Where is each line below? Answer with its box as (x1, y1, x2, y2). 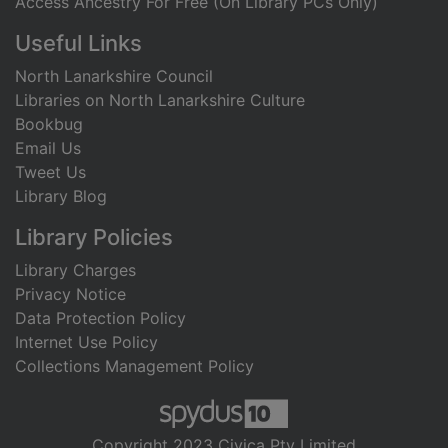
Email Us (15, 138, 81, 159)
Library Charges (15, 260, 136, 281)
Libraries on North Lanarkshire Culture (15, 90, 305, 111)
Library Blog (15, 186, 107, 207)
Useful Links (15, 30, 142, 57)
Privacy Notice (15, 284, 126, 305)
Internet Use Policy (15, 332, 158, 353)
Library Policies (15, 224, 173, 251)
